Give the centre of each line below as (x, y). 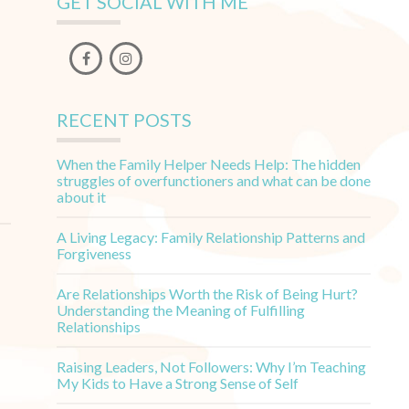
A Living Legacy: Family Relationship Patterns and (211, 237)
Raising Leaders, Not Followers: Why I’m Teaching (211, 367)
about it (81, 197)
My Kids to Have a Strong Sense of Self (178, 383)
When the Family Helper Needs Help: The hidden (209, 164)
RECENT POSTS (124, 120)
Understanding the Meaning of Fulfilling (181, 310)
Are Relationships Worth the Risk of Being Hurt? (207, 294)
